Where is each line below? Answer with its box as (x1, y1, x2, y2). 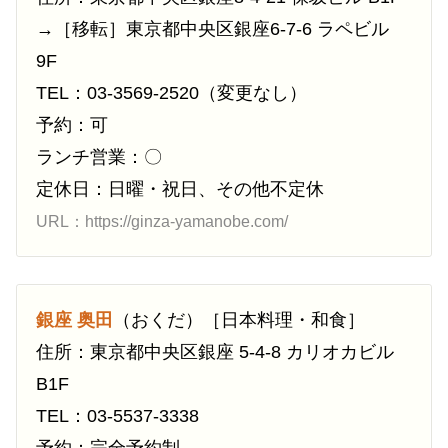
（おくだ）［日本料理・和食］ (113, 310, 365, 331)
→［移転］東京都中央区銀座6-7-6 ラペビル (36, 19, 389, 40)
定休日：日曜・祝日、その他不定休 (36, 179, 324, 200)
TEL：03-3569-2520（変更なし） (36, 83, 307, 104)
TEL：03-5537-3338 (36, 406, 199, 427)
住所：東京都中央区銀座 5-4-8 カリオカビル (36, 342, 394, 363)
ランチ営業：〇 (36, 147, 162, 168)
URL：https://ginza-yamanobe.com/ (36, 213, 288, 231)
